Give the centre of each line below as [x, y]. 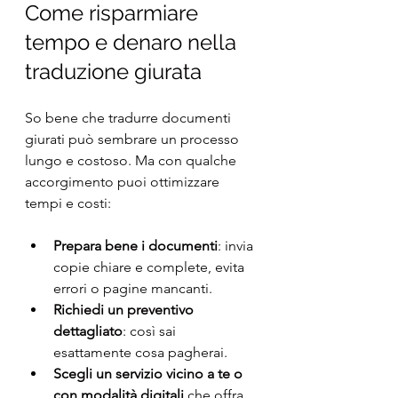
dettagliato [88, 331]
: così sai [151, 331]
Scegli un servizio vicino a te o [150, 374]
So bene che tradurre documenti [130, 118]
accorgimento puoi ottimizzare [124, 182]
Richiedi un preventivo [125, 310]
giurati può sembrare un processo [134, 139]
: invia [237, 246]
